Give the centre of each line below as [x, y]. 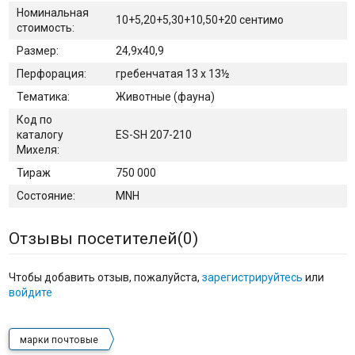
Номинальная [52, 13]
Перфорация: [51, 74]
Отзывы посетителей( [95, 239]
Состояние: [46, 196]
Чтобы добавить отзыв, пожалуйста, [105, 278]
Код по [34, 120]
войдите [30, 293]
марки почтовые [59, 340]
